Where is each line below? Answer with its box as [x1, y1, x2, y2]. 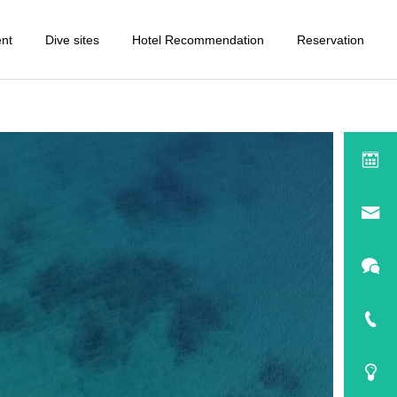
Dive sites [45, 33, 99, 47]
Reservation [297, 33, 364, 47]
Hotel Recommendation [132, 33, 264, 47]
